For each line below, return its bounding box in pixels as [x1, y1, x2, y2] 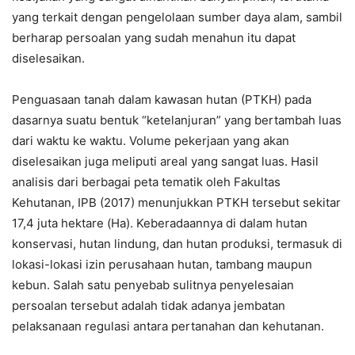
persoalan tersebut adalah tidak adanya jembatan [12, 298, 285, 313]
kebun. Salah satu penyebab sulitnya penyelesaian [12, 277, 294, 292]
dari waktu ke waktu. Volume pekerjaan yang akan [12, 133, 289, 148]
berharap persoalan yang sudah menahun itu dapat [12, 30, 296, 45]
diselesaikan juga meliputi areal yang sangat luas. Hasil [12, 154, 319, 169]
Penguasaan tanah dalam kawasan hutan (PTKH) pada [12, 92, 311, 107]
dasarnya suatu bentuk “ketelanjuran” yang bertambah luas [12, 113, 342, 128]
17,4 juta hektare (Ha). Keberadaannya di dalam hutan [12, 216, 307, 231]
